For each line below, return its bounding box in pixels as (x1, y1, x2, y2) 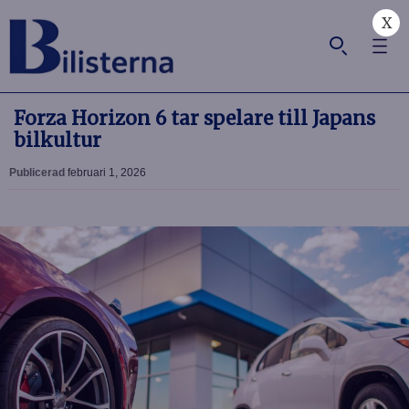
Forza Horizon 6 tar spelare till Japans (14, 107, 375, 131)
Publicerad (9, 166, 68, 179)
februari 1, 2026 (68, 166, 146, 179)
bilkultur (14, 129, 101, 152)
